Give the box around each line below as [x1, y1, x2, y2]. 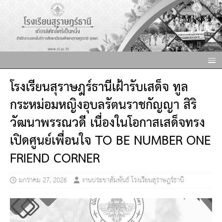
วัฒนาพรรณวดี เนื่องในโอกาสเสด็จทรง [10, 111, 205, 136]
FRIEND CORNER [10, 147, 100, 171]
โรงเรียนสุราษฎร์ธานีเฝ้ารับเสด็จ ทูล [10, 76, 188, 100]
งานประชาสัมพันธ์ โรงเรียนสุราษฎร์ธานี [82, 174, 184, 187]
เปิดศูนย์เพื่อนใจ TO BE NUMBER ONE [10, 129, 211, 154]
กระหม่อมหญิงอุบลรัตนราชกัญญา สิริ [10, 94, 197, 118]
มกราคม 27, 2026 [19, 174, 67, 187]
